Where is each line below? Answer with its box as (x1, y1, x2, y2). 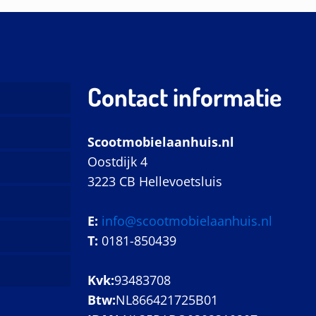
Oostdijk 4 (87, 152, 147, 170)
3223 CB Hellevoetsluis (87, 172, 222, 190)
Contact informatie (87, 80, 281, 113)
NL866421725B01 (116, 291, 218, 308)
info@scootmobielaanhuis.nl (98, 212, 272, 229)
